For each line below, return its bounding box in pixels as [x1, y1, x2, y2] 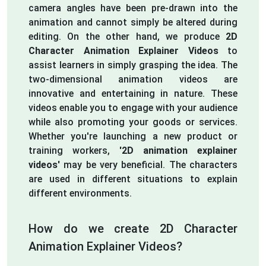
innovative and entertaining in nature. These [28, 87, 237, 99]
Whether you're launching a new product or [28, 130, 237, 142]
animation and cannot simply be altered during [28, 16, 237, 28]
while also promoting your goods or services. [28, 116, 237, 128]
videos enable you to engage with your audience [28, 102, 237, 113]
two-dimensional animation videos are [28, 73, 237, 85]
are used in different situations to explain [28, 173, 237, 185]
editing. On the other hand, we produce [28, 30, 226, 42]
